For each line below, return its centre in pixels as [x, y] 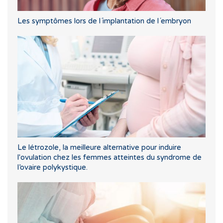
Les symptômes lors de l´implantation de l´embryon [104, 21]
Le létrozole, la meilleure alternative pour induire [99, 148]
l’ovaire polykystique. [53, 167]
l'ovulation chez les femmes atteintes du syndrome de [110, 158]
